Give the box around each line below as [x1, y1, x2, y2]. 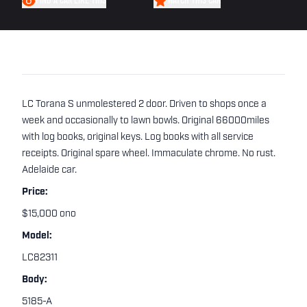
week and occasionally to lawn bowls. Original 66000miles [22, 116, 269, 126]
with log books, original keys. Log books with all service [22, 132, 254, 143]
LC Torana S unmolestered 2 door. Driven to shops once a [22, 99, 267, 110]
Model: [22, 231, 52, 241]
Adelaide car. [22, 165, 77, 175]
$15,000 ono [22, 209, 76, 219]
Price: [22, 187, 48, 197]
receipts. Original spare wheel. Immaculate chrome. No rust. [22, 149, 275, 159]
